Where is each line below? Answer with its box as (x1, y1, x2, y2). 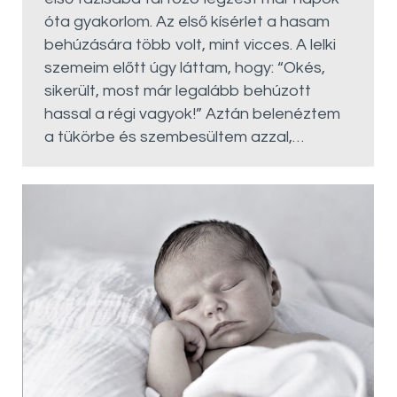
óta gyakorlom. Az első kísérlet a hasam (44, 13, 330, 31)
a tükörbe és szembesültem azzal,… (44, 128, 304, 146)
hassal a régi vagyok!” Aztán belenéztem (44, 105, 340, 123)
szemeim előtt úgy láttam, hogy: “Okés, (44, 59, 325, 77)
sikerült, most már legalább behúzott (44, 82, 311, 100)
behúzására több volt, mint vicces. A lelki (44, 36, 336, 54)
